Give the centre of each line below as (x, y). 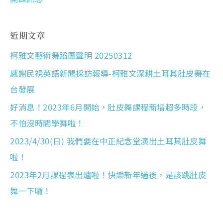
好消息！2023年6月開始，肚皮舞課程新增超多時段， (108, 107)
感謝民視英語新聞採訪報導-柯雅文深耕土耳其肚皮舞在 (110, 73)
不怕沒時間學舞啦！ (47, 123)
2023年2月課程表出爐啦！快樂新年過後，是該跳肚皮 (108, 175)
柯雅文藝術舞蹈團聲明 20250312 (71, 55)
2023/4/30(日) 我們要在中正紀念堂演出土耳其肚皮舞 (108, 141)
